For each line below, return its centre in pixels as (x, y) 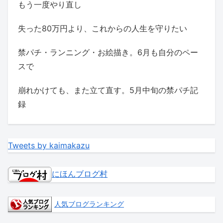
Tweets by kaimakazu (49, 145)
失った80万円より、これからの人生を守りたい (103, 29)
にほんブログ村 (80, 173)
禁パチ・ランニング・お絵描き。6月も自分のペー (108, 53)
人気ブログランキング (89, 204)
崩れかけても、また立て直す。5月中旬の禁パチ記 (108, 90)
